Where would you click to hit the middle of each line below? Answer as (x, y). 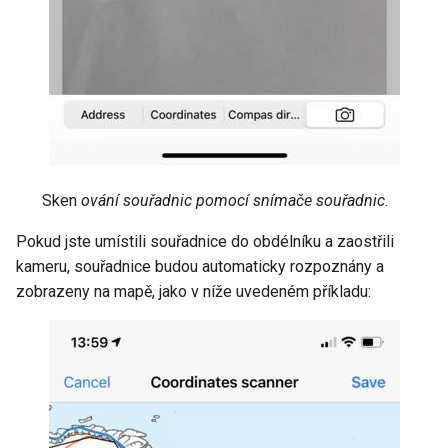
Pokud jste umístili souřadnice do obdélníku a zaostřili (205, 241)
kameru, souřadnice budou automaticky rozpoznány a (200, 266)
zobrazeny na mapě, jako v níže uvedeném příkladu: (193, 291)
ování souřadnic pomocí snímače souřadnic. (235, 200)
